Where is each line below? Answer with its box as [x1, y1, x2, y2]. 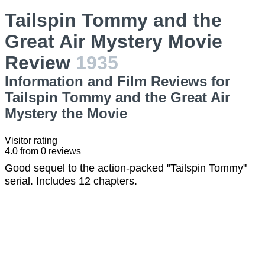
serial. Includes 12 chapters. [5, 175, 137, 187]
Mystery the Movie [5, 105, 127, 121]
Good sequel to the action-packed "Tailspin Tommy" [5, 162, 247, 174]
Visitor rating [5, 135, 57, 146]
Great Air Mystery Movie [5, 31, 222, 52]
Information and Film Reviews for [5, 73, 230, 89]
